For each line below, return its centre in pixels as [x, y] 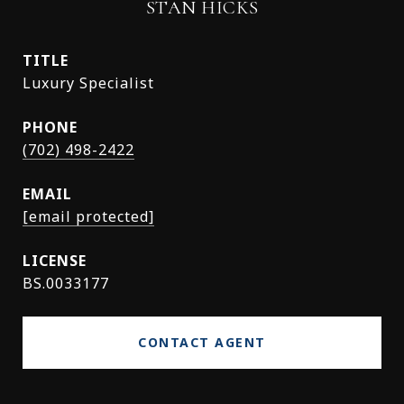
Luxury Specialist [88, 83]
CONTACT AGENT [202, 342]
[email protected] [88, 216]
